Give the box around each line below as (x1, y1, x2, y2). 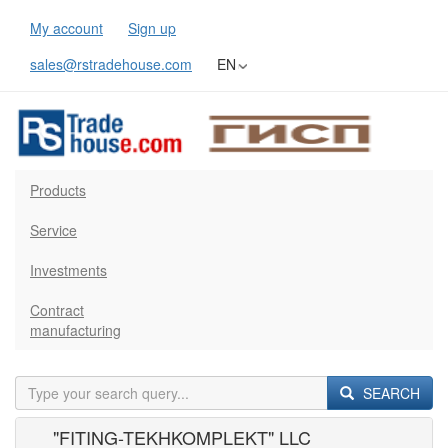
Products (30, 180, 86, 201)
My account (30, 18, 103, 38)
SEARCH (359, 382, 420, 403)
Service (30, 220, 77, 241)
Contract (30, 300, 84, 321)
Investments (30, 260, 107, 281)
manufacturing (30, 320, 121, 341)
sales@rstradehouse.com (30, 54, 192, 74)
